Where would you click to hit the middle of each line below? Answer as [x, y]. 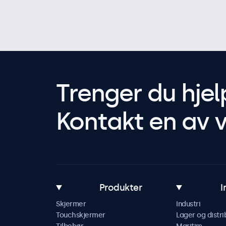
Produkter [120, 188]
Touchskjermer [81, 215]
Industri [188, 204]
